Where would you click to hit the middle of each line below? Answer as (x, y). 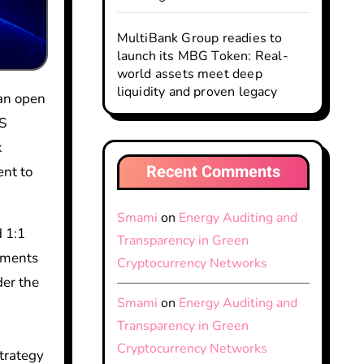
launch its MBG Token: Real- (202, 56)
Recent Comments (213, 172)
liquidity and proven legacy (197, 92)
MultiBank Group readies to (199, 38)
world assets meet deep (189, 74)
